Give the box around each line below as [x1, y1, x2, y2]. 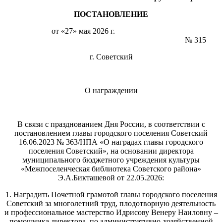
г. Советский [89, 53, 133, 61]
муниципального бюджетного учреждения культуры [22, 156, 200, 165]
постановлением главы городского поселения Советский [14, 129, 208, 138]
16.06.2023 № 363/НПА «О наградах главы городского [19, 138, 203, 147]
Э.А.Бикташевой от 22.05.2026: [58, 173, 164, 182]
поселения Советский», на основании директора [28, 147, 194, 156]
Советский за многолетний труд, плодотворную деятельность [6, 199, 216, 208]
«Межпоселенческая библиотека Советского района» [21, 165, 201, 173]
